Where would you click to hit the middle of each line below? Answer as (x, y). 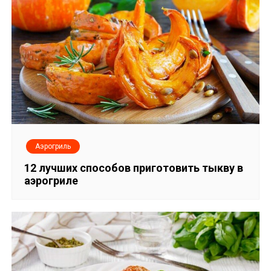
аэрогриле (51, 181)
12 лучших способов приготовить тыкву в (134, 168)
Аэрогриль (53, 147)
